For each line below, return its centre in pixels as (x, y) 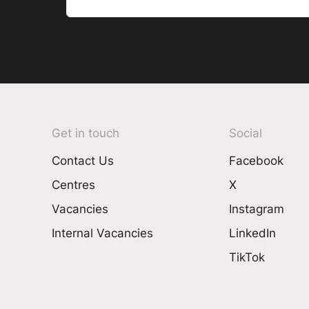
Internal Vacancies (102, 233)
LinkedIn (252, 233)
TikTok (247, 257)
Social (245, 132)
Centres (73, 184)
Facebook (256, 160)
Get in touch (85, 132)
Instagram (256, 209)
